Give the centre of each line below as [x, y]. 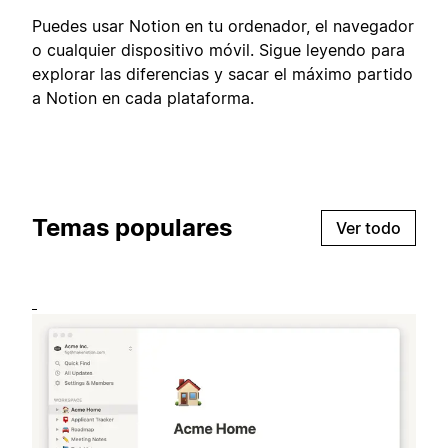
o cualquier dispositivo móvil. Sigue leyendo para [218, 49]
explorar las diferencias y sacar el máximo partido [222, 73]
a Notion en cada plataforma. [143, 97]
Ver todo [368, 227]
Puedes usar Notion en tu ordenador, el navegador [223, 25]
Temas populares [132, 227]
